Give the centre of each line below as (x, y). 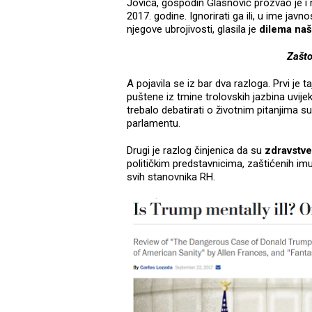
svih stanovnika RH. (172, 177)
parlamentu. (155, 124)
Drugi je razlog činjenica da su (196, 151)
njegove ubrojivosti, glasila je (192, 30)
